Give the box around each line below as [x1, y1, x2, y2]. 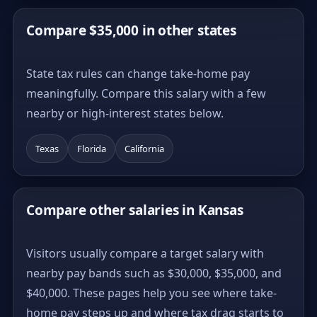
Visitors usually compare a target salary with [26, 245, 264, 261]
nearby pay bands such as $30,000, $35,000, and [26, 265, 282, 281]
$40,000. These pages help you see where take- [26, 284, 277, 301]
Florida [77, 142, 106, 155]
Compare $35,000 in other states [26, 21, 236, 40]
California [125, 142, 164, 155]
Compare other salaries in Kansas [26, 200, 243, 219]
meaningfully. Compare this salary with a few [26, 85, 266, 101]
